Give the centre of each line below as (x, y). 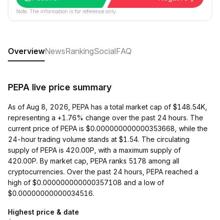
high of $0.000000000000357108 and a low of (86, 182)
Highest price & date (43, 212)
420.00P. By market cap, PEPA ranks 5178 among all (94, 161)
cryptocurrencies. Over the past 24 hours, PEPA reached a (103, 172)
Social (105, 51)
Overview (26, 51)
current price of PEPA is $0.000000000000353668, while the (108, 128)
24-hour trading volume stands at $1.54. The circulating (99, 139)
